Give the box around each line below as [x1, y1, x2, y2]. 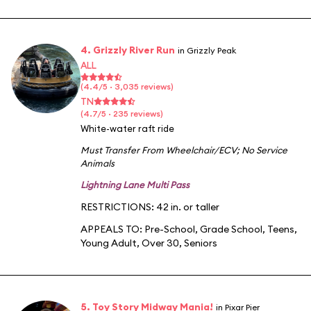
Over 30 [142, 236, 179, 249]
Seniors [184, 236, 217, 249]
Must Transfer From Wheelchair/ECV [81, 144, 237, 155]
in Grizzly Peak [178, 44, 236, 56]
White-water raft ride [81, 122, 174, 134]
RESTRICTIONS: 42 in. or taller [81, 200, 219, 213]
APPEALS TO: [81, 222, 144, 235]
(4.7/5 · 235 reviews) [81, 108, 163, 119]
